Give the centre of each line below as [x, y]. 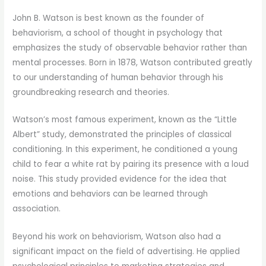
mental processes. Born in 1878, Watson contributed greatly [133, 62]
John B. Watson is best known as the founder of [109, 18]
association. [37, 209]
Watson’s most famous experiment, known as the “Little [125, 120]
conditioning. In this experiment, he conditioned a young [125, 150]
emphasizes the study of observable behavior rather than [130, 47]
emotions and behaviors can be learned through [110, 194]
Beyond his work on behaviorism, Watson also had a [117, 237]
